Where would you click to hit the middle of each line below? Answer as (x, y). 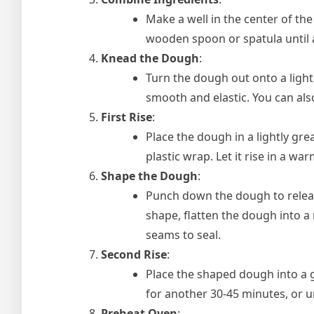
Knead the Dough (150, 58)
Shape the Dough (149, 176)
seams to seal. (183, 234)
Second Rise (134, 254)
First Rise (127, 117)
